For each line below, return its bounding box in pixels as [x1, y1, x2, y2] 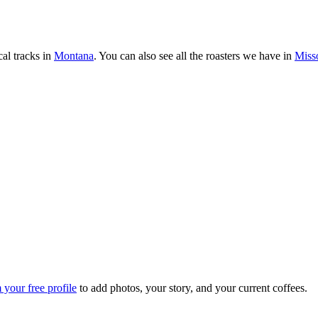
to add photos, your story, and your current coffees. [79, 282, 307, 295]
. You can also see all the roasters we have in [94, 49, 292, 62]
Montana [54, 49, 94, 62]
